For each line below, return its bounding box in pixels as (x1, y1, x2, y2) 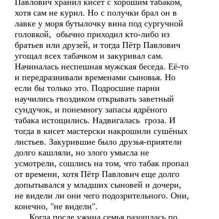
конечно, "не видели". (15, 201, 98, 211)
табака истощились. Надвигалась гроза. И (15, 115, 175, 125)
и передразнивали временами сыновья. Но (15, 72, 175, 82)
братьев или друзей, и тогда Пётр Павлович (15, 40, 180, 50)
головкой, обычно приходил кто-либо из (15, 29, 170, 39)
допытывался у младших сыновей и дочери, (15, 180, 181, 190)
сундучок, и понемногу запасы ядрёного (15, 105, 167, 114)
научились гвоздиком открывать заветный (15, 94, 174, 104)
